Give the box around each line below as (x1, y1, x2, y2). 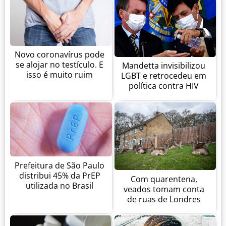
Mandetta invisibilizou (122, 60, 206, 72)
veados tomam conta (123, 183, 204, 195)
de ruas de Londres (127, 193, 201, 205)
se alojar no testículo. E (16, 59, 104, 71)
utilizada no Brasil (26, 180, 94, 191)
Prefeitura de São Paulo (15, 159, 105, 171)
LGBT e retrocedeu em (121, 70, 207, 82)
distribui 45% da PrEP (19, 169, 100, 181)
